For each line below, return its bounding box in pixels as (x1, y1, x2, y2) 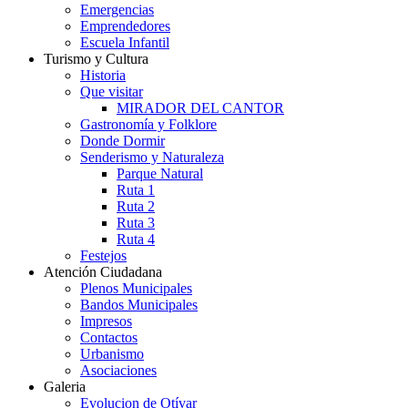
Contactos (80, 330, 138, 346)
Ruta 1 (117, 182, 155, 199)
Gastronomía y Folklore (80, 117, 217, 133)
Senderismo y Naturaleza (80, 149, 224, 166)
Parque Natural (117, 166, 203, 182)
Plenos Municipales (80, 280, 192, 297)
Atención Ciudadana (44, 264, 162, 280)
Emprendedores (80, 18, 170, 35)
